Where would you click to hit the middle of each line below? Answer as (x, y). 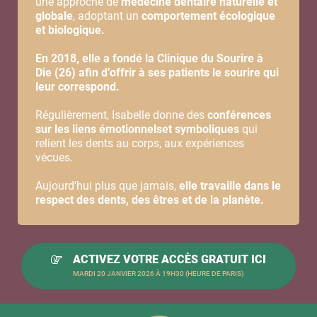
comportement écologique (208, 16)
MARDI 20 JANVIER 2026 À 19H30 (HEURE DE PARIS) (158, 273)
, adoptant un (107, 16)
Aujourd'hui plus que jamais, (107, 185)
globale (54, 16)
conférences (239, 115)
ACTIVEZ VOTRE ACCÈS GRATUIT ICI (169, 259)
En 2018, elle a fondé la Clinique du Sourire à (149, 58)
